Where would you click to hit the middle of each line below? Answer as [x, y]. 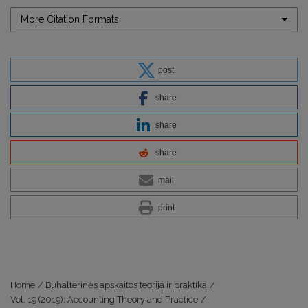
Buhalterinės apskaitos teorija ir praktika [126, 285]
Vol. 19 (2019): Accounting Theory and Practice [104, 299]
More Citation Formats [70, 19]
